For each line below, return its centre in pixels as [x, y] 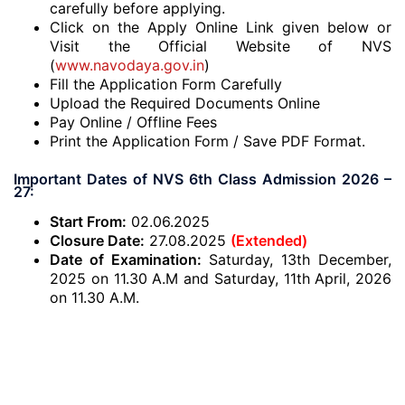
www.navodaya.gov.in [130, 65]
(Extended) [269, 240]
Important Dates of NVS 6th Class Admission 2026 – [202, 179]
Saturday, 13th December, [300, 259]
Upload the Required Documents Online [185, 103]
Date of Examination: [129, 259]
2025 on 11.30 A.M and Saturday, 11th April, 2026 [221, 278]
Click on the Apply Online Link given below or [221, 27]
